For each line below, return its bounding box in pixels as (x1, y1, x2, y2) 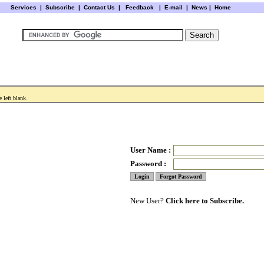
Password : (130, 159, 166, 168)
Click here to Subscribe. (166, 196, 244, 205)
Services (10, 4, 37, 11)
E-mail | (162, 4, 188, 11)
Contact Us (81, 4, 118, 11)
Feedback (125, 4, 154, 11)
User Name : (130, 146, 171, 154)
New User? (130, 196, 166, 205)
